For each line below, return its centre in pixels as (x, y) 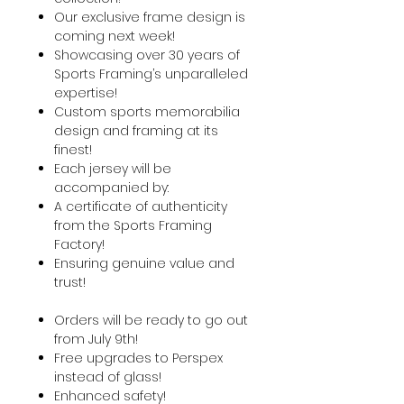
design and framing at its (136, 130)
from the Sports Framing (133, 225)
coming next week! (115, 36)
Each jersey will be (113, 168)
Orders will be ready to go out (151, 320)
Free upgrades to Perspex (138, 358)
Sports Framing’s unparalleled (151, 73)
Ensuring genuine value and (144, 263)
